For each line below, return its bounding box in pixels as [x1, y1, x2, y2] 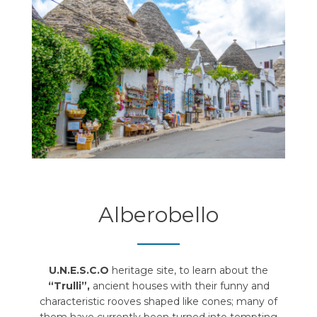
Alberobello [98, 202, 219, 229]
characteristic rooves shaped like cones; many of [40, 295, 277, 309]
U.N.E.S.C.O [49, 264, 109, 277]
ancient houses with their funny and [92, 279, 270, 293]
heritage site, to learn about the [109, 264, 268, 277]
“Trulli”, [47, 279, 93, 293]
